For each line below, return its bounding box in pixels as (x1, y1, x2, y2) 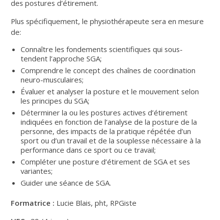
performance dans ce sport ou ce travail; (21, 144, 156, 155)
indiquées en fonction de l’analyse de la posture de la (21, 116, 197, 127)
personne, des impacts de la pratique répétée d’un (21, 126, 192, 136)
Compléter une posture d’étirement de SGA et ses (21, 156, 191, 166)
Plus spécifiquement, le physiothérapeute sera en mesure (11, 16, 204, 26)
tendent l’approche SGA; (21, 53, 102, 63)
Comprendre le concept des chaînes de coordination (21, 65, 196, 75)
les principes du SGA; (21, 95, 90, 106)
